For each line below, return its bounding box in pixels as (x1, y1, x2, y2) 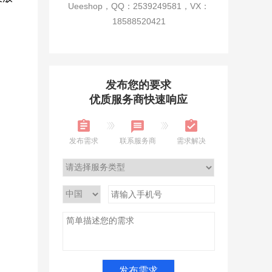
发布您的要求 (106, 79, 171, 91)
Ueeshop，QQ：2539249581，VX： (68, 1, 209, 11)
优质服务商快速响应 (89, 93, 188, 106)
